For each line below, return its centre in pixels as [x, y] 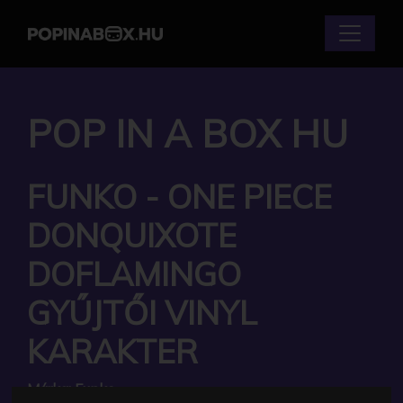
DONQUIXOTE [132, 235]
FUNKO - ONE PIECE [179, 196]
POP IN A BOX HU [188, 133]
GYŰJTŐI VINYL [142, 312]
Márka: [49, 388]
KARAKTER [112, 351]
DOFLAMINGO [134, 273]
